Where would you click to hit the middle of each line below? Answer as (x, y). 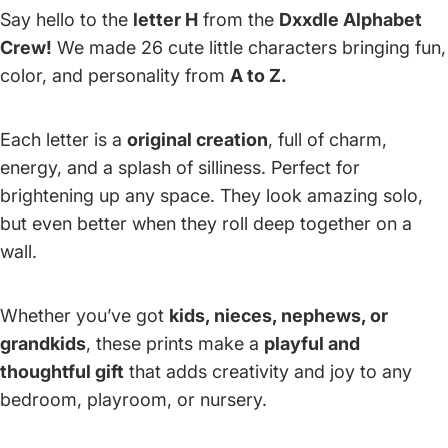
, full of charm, (327, 139)
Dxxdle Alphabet (350, 19)
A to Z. (258, 75)
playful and (312, 343)
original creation (197, 139)
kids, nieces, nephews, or (278, 315)
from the (238, 19)
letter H (165, 19)
